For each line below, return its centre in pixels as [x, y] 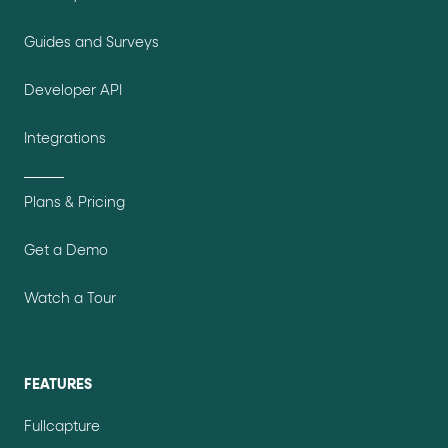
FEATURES [58, 384]
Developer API [73, 90]
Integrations [65, 138]
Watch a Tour [70, 298]
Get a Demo [66, 250]
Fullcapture [62, 426]
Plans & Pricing [74, 202]
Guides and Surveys [91, 42]
